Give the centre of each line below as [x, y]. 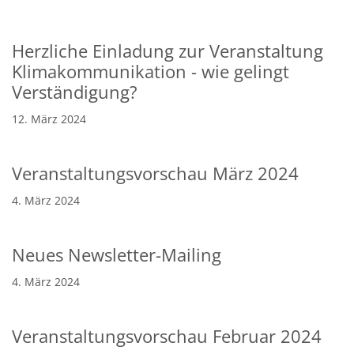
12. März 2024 [49, 119]
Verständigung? [75, 92]
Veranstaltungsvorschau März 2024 [155, 173]
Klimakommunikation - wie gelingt [151, 71]
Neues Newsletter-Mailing [117, 254]
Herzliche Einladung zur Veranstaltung [168, 51]
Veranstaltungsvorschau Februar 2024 [167, 336]
